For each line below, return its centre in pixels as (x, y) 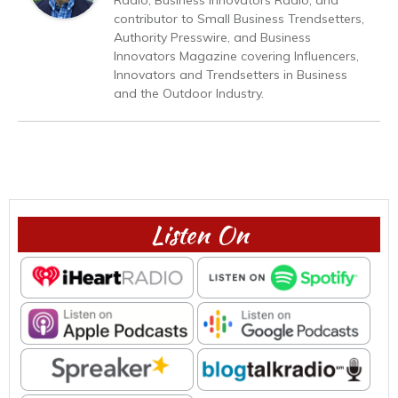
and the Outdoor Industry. (189, 93)
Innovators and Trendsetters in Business (231, 74)
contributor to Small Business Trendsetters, (239, 18)
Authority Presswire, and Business (212, 37)
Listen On (199, 234)
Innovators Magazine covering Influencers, (236, 56)
